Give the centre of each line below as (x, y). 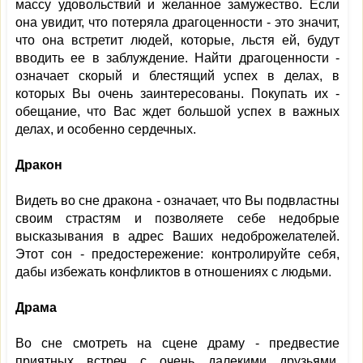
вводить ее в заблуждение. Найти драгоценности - (177, 58)
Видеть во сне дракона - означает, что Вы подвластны (177, 201)
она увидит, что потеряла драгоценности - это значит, (177, 22)
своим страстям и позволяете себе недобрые (177, 218)
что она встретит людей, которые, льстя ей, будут (177, 40)
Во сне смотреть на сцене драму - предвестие (177, 343)
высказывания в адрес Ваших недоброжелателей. (177, 236)
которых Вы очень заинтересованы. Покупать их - (177, 94)
